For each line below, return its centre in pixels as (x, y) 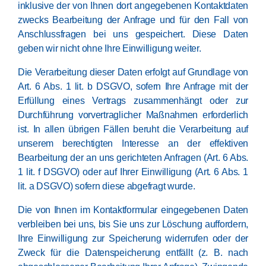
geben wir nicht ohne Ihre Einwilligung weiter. (110, 48)
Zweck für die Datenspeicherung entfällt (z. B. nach (133, 253)
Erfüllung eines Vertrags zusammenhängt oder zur (133, 101)
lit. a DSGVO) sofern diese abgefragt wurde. (107, 186)
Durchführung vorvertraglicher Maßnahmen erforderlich (133, 115)
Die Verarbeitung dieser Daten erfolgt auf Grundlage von (133, 72)
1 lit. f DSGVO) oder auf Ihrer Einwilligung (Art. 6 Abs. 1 (133, 172)
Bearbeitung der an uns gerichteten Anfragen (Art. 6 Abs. (133, 158)
